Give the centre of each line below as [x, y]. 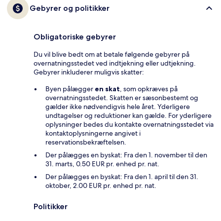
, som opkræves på [149, 89]
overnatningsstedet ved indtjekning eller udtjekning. [115, 63]
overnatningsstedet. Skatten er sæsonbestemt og [122, 98]
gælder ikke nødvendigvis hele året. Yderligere [118, 107]
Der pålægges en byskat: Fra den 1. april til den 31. [122, 177]
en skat [107, 89]
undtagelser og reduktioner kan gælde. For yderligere [129, 116]
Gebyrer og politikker [70, 8]
